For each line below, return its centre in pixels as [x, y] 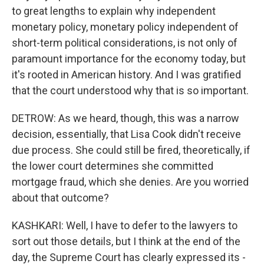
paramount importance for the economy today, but [129, 59]
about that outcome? [60, 198]
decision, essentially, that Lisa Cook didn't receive [126, 134]
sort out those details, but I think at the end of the [126, 241]
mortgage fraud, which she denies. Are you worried [130, 182]
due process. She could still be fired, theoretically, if [131, 150]
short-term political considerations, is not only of [125, 43]
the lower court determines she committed [113, 166]
